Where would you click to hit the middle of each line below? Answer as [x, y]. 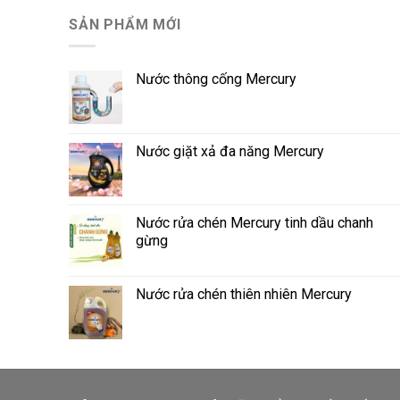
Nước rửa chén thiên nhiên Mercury [244, 295]
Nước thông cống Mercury [216, 79]
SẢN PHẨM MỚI [125, 24]
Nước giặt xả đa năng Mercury [230, 152]
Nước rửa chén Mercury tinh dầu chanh [254, 223]
